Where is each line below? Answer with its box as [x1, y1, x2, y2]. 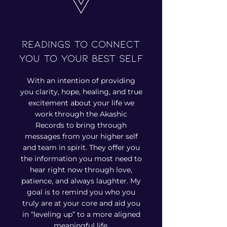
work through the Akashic [35, 109, 127, 119]
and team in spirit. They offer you [22, 143, 140, 152]
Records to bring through [35, 121, 127, 130]
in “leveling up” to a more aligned [22, 210, 140, 219]
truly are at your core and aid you [22, 199, 140, 208]
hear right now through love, [30, 165, 132, 174]
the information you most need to [20, 154, 142, 163]
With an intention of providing [27, 76, 135, 85]
